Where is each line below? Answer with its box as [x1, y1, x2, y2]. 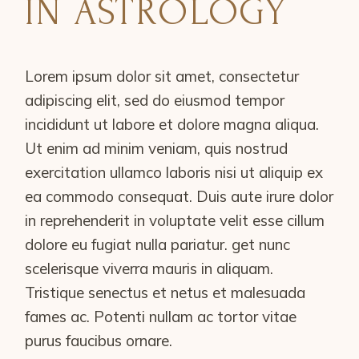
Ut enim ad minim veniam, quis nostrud [25, 138, 288, 158]
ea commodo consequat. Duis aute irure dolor [25, 186, 334, 206]
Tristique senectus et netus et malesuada [25, 282, 306, 302]
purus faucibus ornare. [25, 330, 177, 350]
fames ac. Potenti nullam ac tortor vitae [25, 306, 297, 326]
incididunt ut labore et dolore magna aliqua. [25, 114, 320, 134]
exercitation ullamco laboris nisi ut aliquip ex [25, 162, 324, 182]
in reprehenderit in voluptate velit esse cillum [25, 210, 325, 230]
